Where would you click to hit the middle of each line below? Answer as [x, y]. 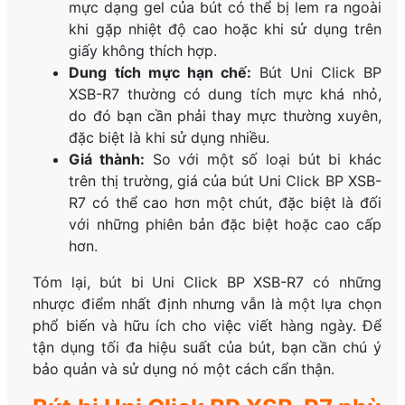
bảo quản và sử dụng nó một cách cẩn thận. [184, 368]
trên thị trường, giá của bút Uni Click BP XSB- [225, 180]
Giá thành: [107, 159]
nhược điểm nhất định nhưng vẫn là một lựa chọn [207, 303]
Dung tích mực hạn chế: [160, 72]
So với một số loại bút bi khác [263, 159]
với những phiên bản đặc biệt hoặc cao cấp [225, 224]
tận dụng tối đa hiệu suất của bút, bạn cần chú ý [207, 347]
